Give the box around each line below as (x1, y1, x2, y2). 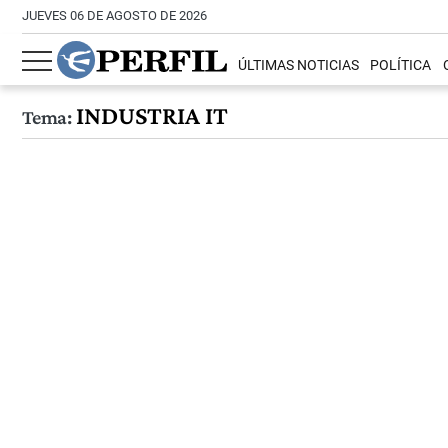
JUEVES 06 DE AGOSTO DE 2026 (22, 8, 207, 23)
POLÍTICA (370, 57, 432, 75)
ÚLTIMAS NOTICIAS (238, 57, 360, 75)
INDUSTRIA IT (70, 101, 228, 130)
